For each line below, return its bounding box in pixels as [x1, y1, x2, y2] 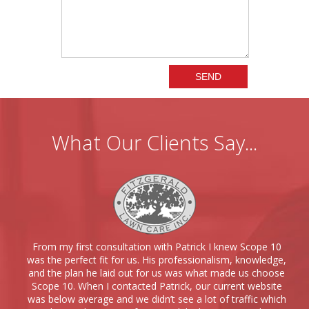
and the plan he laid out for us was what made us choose [28, 266, 285, 280]
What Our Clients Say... [52, 129, 257, 157]
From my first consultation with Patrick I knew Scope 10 [32, 240, 281, 254]
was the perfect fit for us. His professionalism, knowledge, [27, 253, 286, 267]
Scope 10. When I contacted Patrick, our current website [31, 279, 282, 293]
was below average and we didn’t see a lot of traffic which [27, 292, 286, 306]
